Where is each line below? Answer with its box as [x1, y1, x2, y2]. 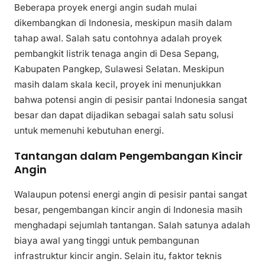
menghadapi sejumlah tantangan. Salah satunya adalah [14, 219, 250, 231]
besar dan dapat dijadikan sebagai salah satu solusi [14, 109, 234, 121]
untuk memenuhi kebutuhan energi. [14, 124, 164, 136]
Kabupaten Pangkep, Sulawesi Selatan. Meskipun [14, 63, 224, 75]
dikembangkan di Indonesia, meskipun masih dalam [14, 17, 232, 28]
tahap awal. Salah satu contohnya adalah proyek [14, 32, 222, 44]
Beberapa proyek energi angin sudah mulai [14, 1, 197, 13]
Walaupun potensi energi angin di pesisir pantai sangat [14, 188, 247, 200]
